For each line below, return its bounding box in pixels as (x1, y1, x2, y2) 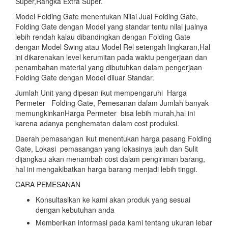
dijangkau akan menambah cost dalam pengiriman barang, (15, 154, 205, 164)
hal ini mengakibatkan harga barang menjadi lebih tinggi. (15, 164, 197, 175)
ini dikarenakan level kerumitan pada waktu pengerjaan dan (15, 52, 207, 63)
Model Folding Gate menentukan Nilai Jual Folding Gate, (15, 11, 198, 22)
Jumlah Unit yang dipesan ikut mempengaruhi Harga (15, 88, 187, 98)
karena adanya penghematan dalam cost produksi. (15, 118, 179, 129)
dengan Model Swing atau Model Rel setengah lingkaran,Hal (15, 42, 210, 52)
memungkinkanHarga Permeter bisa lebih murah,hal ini (15, 108, 195, 119)
